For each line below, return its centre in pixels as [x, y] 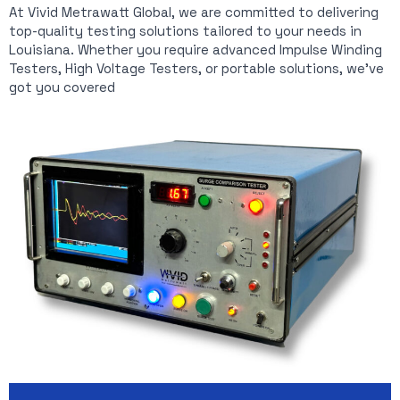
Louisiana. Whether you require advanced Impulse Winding [196, 49]
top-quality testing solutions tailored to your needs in [185, 30]
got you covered [62, 87]
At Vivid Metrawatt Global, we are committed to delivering [194, 12]
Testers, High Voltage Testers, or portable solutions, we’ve [196, 68]
